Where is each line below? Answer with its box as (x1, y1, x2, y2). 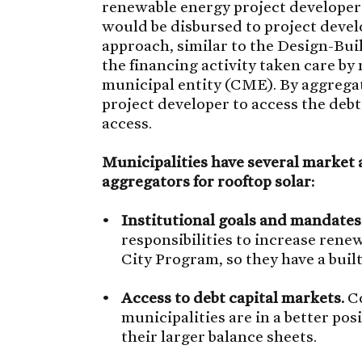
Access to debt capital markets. (121, 287, 345, 307)
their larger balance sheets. (121, 326, 318, 346)
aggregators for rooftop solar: (102, 170, 315, 191)
